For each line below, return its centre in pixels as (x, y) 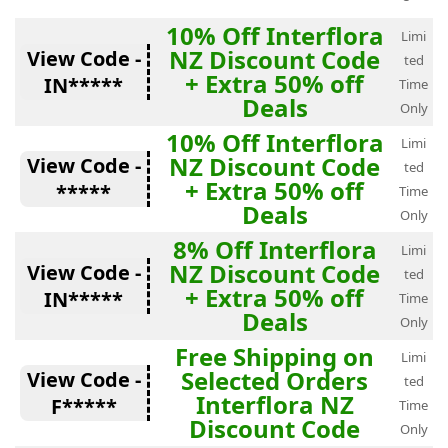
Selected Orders (274, 380)
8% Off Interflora (274, 249)
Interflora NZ (274, 404)
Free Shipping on (274, 356)
